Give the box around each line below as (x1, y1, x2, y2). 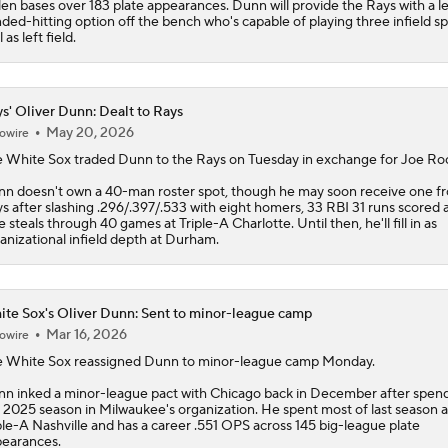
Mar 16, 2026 (45, 325, 127, 344)
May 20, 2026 (45, 123, 134, 142)
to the (152, 150, 196, 169)
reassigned (70, 352, 144, 371)
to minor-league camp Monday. (178, 352, 375, 371)
